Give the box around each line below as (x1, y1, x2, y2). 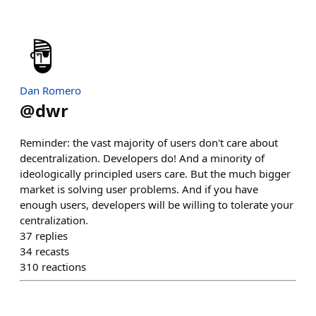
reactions (42, 260, 86, 274)
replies (35, 229, 68, 243)
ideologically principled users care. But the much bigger (20, 166, 291, 181)
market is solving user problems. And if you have (20, 182, 258, 196)
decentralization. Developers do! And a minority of (20, 151, 265, 165)
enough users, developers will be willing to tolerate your (20, 197, 293, 212)
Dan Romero (20, 83, 81, 97)
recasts (35, 244, 69, 258)
